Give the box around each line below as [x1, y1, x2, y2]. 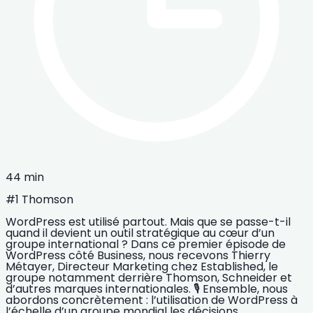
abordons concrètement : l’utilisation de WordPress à [6, 291, 298, 308]
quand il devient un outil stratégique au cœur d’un [6, 224, 275, 241]
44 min [6, 168, 44, 185]
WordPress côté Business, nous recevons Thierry [6, 247, 270, 263]
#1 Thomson [6, 191, 73, 208]
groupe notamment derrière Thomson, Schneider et [6, 269, 292, 286]
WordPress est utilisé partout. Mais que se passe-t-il [6, 213, 291, 230]
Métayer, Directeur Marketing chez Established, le [6, 258, 278, 275]
